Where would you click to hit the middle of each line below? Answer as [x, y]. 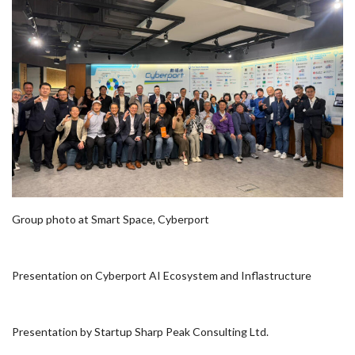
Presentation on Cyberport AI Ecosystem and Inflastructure [162, 276]
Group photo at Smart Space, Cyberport [111, 219]
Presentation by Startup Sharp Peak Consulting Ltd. [140, 332]
